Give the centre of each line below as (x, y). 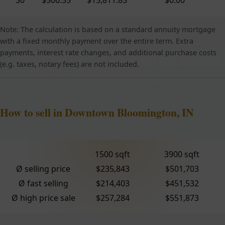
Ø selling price (43, 168)
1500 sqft (113, 154)
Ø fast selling (43, 183)
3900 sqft (182, 154)
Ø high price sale (43, 198)
